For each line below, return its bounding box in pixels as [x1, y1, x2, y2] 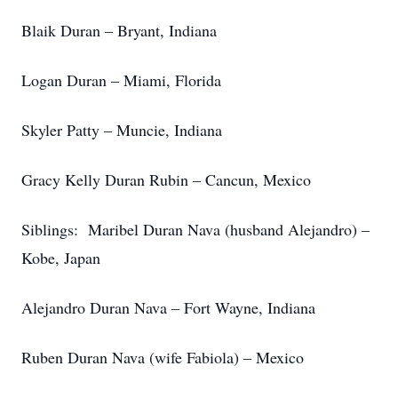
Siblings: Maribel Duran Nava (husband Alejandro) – [21, 219, 370, 240]
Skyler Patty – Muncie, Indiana [21, 119, 222, 140]
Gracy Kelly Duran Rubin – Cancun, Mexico [21, 169, 311, 190]
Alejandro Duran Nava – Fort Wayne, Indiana [21, 297, 315, 318]
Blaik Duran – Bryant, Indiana [21, 20, 217, 41]
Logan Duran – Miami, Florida [21, 69, 221, 91]
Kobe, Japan [21, 247, 100, 268]
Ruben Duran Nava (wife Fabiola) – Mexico [21, 346, 304, 368]
